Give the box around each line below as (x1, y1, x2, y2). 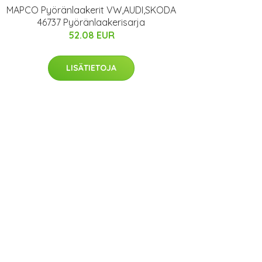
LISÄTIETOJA (66, 62, 116, 73)
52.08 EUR (68, 29, 115, 41)
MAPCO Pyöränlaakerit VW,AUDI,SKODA (6, 4, 176, 16)
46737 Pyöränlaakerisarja (37, 16, 145, 28)
